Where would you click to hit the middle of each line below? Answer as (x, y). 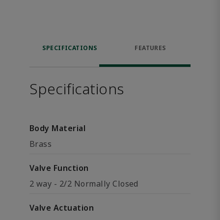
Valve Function (59, 168)
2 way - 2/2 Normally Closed (84, 184)
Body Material (58, 128)
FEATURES (150, 48)
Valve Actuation (62, 208)
